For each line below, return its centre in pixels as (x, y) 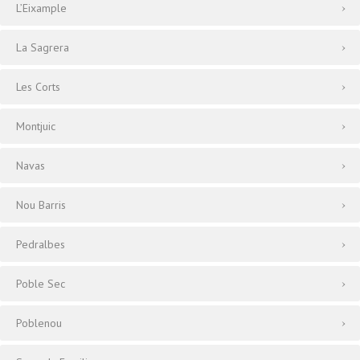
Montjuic (36, 126)
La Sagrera (43, 47)
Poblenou (39, 323)
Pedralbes (41, 244)
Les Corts (38, 87)
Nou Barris (41, 205)
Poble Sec (41, 284)
